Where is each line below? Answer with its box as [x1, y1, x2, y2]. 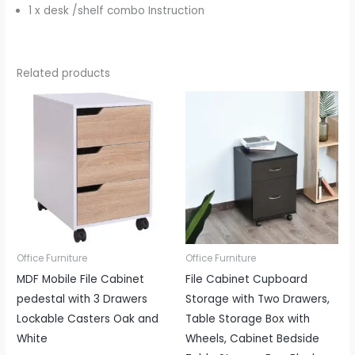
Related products [17, 66, 111, 82]
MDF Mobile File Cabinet [17, 271, 145, 287]
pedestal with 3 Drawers [17, 291, 148, 307]
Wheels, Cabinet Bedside [185, 330, 319, 346]
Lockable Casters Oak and [17, 311, 159, 326]
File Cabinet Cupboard [185, 271, 307, 287]
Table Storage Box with [185, 311, 310, 326]
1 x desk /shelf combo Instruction [29, 2, 205, 18]
